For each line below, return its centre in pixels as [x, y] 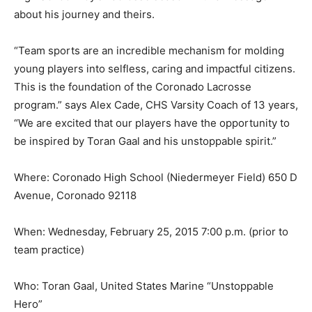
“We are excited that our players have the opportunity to [152, 123]
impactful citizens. [251, 68]
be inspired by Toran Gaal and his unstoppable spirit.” [145, 141]
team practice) [49, 249]
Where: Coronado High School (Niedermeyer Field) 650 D [156, 177]
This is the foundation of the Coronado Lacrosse [133, 86]
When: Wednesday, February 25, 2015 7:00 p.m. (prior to [151, 231]
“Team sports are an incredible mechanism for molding [149, 50]
